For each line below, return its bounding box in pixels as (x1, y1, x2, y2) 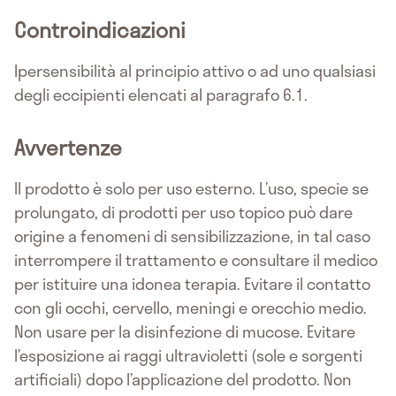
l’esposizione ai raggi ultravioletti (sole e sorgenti (14, 343, 362, 369)
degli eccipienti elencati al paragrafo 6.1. (14, 82, 308, 108)
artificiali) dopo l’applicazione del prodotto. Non (14, 367, 352, 392)
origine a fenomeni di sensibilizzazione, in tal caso (14, 224, 370, 249)
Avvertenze (14, 131, 122, 164)
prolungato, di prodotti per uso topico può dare (14, 200, 353, 225)
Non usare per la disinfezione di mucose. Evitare (14, 319, 355, 345)
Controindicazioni (14, 13, 186, 47)
